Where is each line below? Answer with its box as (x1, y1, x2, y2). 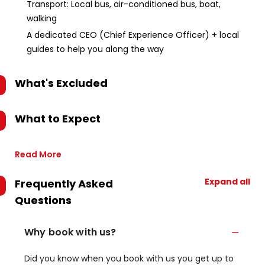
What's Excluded (15, 76, 108, 91)
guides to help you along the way (27, 43, 164, 55)
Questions (15, 193, 72, 208)
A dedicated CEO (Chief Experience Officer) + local (27, 29, 239, 41)
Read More (15, 148, 62, 160)
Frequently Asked (15, 176, 113, 191)
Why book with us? (24, 225, 117, 239)
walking (27, 12, 57, 24)
